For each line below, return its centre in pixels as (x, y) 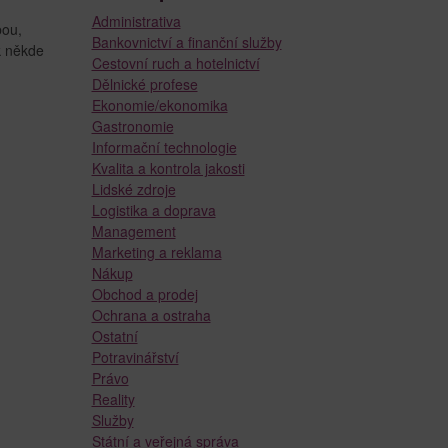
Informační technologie (164, 146)
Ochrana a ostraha (151, 314)
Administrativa (136, 20)
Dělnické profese (144, 83)
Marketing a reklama (156, 251)
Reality (113, 398)
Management (133, 230)
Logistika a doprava (153, 209)
